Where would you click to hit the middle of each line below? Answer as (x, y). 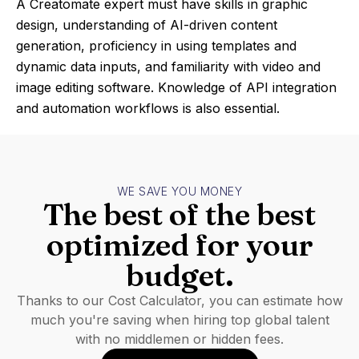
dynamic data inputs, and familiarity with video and (168, 67)
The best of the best (179, 214)
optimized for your (179, 245)
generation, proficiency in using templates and (156, 46)
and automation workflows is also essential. (148, 108)
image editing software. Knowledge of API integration (176, 87)
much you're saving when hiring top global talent (179, 320)
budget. (179, 275)
